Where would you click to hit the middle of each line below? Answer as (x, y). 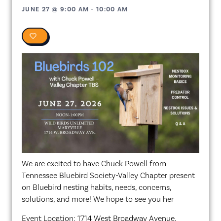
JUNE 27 (36, 9)
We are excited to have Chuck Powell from (94, 164)
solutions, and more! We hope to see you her (98, 199)
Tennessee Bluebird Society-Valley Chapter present (108, 176)
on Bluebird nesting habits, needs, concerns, (96, 187)
